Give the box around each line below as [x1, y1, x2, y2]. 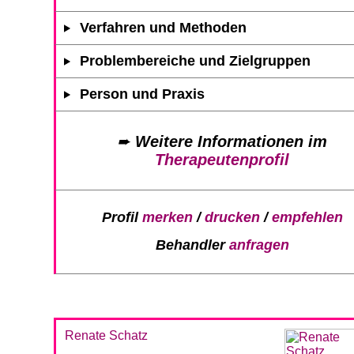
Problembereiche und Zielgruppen [80, 52, 311, 69]
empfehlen [271, 209, 343, 226]
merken [141, 209, 193, 226]
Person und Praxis [80, 85, 205, 102]
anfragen [228, 237, 289, 254]
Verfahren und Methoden [80, 19, 247, 36]
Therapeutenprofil [155, 150, 289, 168]
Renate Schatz [65, 328, 148, 342]
